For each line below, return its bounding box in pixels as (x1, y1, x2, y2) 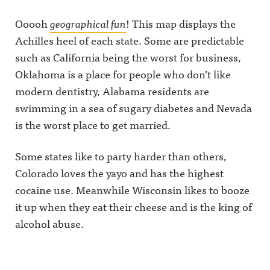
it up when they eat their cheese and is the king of (15, 198, 252, 215)
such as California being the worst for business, (15, 48, 241, 66)
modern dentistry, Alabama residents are (15, 82, 209, 99)
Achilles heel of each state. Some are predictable (15, 31, 244, 49)
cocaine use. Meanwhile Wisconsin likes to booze (15, 181, 250, 198)
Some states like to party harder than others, (15, 147, 227, 165)
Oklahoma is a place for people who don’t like (15, 65, 231, 83)
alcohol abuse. (15, 215, 84, 232)
